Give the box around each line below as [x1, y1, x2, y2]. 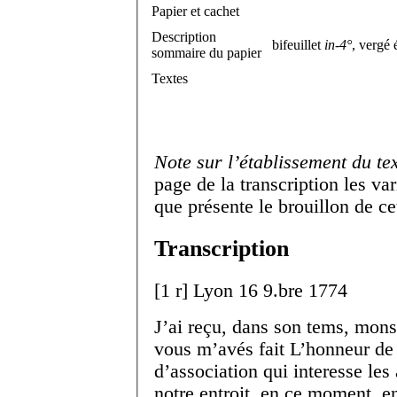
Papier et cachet [152, 3, 239, 19]
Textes [152, 70, 188, 86]
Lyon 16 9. [238, 279, 278, 301]
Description [152, 28, 216, 44]
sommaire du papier [152, 44, 261, 60]
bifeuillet [272, 36, 324, 52]
